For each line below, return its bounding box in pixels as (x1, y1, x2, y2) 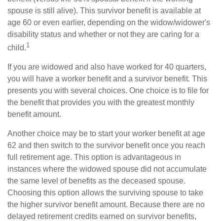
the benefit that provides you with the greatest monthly (7, 98, 194, 107)
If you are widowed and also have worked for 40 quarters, (7, 62, 206, 71)
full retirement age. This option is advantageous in (7, 152, 181, 161)
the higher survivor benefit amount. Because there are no (7, 200, 205, 209)
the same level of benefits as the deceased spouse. (7, 176, 185, 185)
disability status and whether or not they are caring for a (7, 30, 199, 38)
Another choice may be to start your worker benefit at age (7, 129, 205, 138)
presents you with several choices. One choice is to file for (7, 86, 209, 95)
